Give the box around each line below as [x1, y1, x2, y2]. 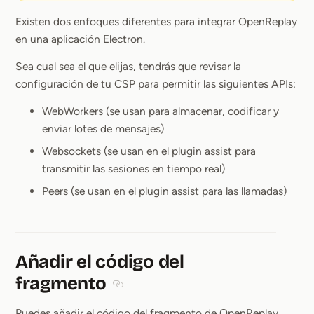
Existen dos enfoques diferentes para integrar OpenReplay [15, 15, 297, 29]
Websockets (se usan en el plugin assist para [42, 144, 256, 158]
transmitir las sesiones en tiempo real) [42, 162, 225, 176]
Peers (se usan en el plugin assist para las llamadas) [42, 184, 287, 198]
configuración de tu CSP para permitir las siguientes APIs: [15, 77, 296, 91]
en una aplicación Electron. [15, 32, 145, 46]
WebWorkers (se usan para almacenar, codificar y [42, 104, 279, 118]
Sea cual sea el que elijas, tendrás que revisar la [15, 60, 241, 74]
